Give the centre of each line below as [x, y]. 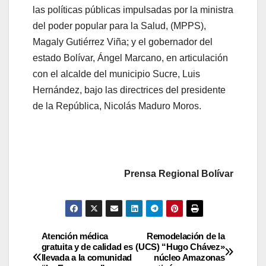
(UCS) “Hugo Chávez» [180, 246]
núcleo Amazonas [189, 257]
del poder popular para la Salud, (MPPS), [119, 26]
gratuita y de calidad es [87, 246]
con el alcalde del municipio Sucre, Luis [116, 74]
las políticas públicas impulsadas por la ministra [133, 10]
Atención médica [75, 236]
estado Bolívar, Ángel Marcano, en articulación [130, 58]
